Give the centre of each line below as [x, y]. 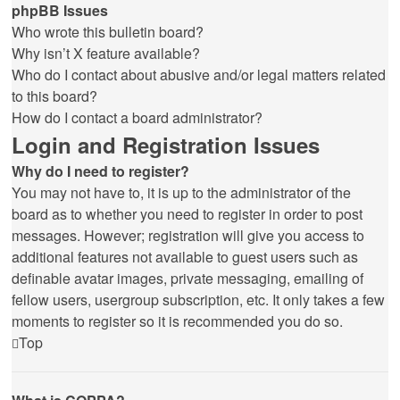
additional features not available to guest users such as [185, 257]
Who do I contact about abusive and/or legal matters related [199, 75]
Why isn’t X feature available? [106, 53]
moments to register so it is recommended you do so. [177, 321]
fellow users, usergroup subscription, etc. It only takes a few [198, 300]
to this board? [54, 96]
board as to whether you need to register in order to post [187, 214]
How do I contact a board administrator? [137, 117]
